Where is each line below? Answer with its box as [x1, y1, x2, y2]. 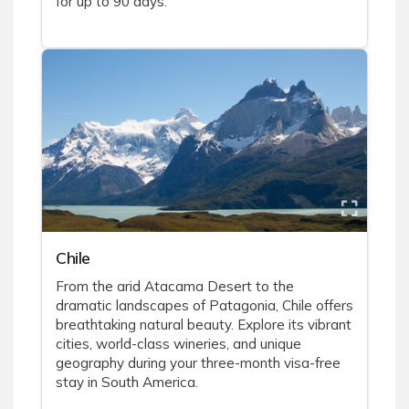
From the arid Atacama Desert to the [56, 278, 294, 296]
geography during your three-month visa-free [56, 354, 341, 372]
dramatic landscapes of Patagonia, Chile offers [56, 297, 353, 315]
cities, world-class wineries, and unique [56, 335, 301, 353]
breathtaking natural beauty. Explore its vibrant [56, 316, 351, 334]
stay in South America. [56, 373, 198, 392]
